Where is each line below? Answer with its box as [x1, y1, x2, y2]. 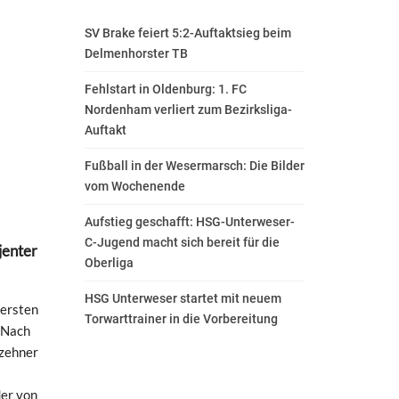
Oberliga [85, 256, 134, 271]
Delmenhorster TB [85, 46, 188, 61]
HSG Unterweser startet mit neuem [85, 291, 281, 306]
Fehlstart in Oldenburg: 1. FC [85, 82, 247, 97]
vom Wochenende [85, 179, 185, 194]
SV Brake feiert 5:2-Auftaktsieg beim [85, 26, 291, 41]
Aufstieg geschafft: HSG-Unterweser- [85, 215, 295, 230]
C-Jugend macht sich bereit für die [85, 235, 280, 250]
